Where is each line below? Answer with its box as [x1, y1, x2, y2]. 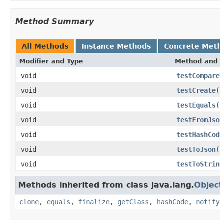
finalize [78, 197, 110, 206]
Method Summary [15, 16, 94, 26]
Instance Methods [82, 42, 151, 50]
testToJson [176, 145, 216, 153]
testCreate [176, 86, 216, 94]
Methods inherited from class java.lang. [18, 180, 194, 190]
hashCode [157, 197, 188, 206]
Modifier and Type [19, 57, 83, 65]
